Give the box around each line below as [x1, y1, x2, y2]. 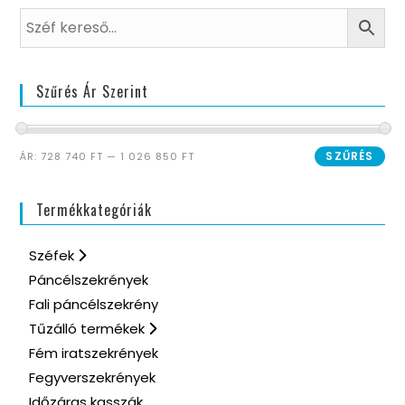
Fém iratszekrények [29, 343, 159, 363]
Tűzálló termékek [29, 318, 149, 338]
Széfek [29, 245, 79, 265]
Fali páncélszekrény [29, 294, 159, 314]
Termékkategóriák [36, 198, 153, 221]
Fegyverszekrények [29, 367, 156, 387]
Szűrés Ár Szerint [36, 80, 149, 102]
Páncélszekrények [29, 269, 149, 289]
